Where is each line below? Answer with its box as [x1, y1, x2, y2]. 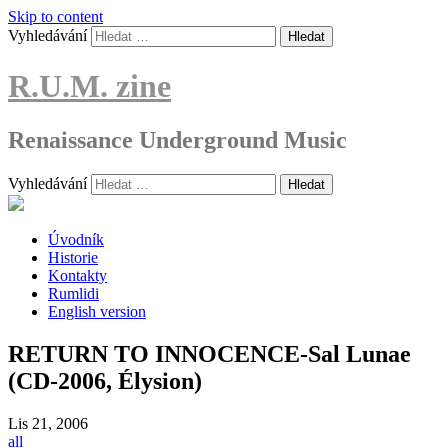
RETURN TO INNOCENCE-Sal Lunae [8, 340, 411, 367]
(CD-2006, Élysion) [8, 367, 202, 394]
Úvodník [48, 230, 104, 248]
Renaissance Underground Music [8, 126, 347, 153]
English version [48, 302, 146, 320]
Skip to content [8, 8, 103, 25]
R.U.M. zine [8, 68, 171, 105]
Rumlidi [48, 284, 99, 302]
